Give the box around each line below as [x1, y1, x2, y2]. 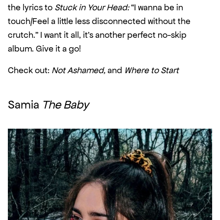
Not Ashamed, [52, 65, 106, 76]
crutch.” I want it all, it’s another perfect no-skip [8, 29, 187, 41]
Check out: [8, 65, 52, 76]
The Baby [42, 98, 88, 112]
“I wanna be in [129, 2, 183, 13]
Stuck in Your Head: [55, 2, 129, 13]
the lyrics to [8, 2, 55, 13]
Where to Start [124, 65, 179, 76]
